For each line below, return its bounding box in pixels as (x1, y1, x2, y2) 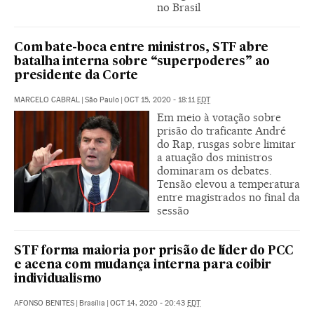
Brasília (79, 299, 105, 308)
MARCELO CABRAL (14, 95, 80, 104)
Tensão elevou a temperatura (157, 177, 300, 191)
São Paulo (85, 95, 119, 104)
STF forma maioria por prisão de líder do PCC (14, 245, 294, 257)
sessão (157, 204, 189, 217)
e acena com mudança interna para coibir (14, 259, 272, 271)
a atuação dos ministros (157, 151, 273, 164)
